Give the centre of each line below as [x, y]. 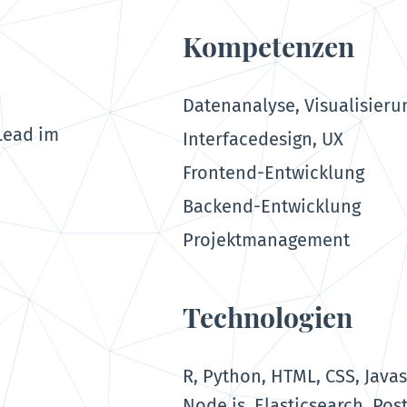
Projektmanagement [267, 240]
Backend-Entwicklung [272, 207]
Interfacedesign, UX [263, 139]
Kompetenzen [269, 47]
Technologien [268, 318]
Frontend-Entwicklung [274, 173]
